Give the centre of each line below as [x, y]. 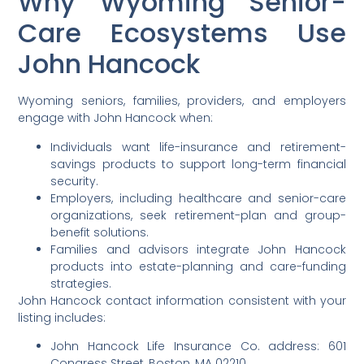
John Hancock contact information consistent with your [182, 300]
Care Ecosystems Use [182, 33]
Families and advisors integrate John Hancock [198, 249]
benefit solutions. [100, 232]
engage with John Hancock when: [116, 118]
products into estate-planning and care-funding [198, 266]
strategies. [81, 283]
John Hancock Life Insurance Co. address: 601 [198, 346]
